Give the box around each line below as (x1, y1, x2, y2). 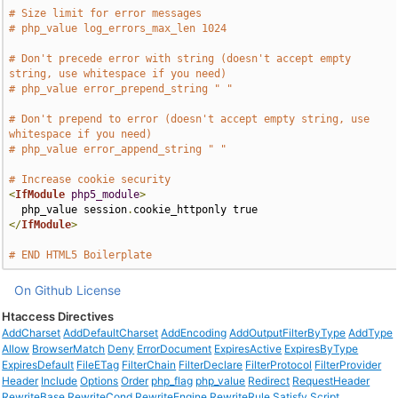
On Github (14, 283, 74, 298)
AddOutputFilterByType (229, 326, 346, 339)
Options (80, 374, 119, 387)
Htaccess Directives (2, 309, 115, 323)
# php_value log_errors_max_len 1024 (9, 22, 227, 35)
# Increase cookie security (9, 173, 171, 186)
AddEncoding (161, 326, 227, 339)
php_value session (21, 203, 128, 216)
